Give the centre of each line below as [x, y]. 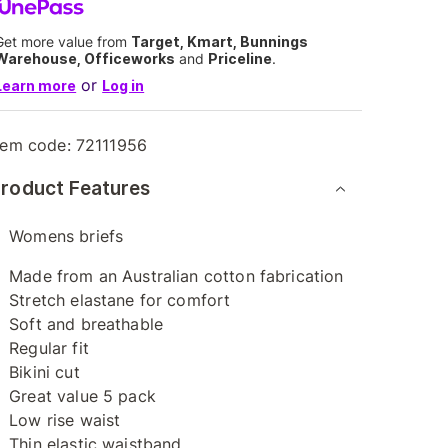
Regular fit [49, 348]
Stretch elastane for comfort [120, 300]
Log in [123, 85]
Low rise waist [65, 420]
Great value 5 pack [82, 396]
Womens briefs [66, 236]
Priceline [240, 58]
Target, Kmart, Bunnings [220, 41]
